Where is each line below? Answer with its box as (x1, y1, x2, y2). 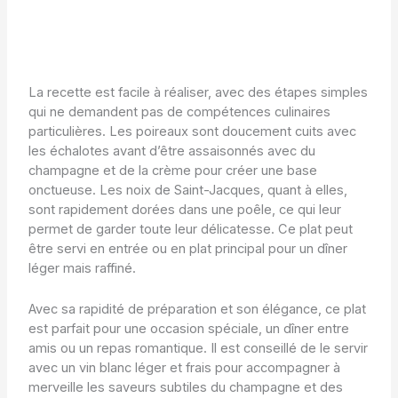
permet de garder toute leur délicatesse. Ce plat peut (28, 221, 353, 238)
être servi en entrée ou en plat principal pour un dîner (28, 241, 347, 258)
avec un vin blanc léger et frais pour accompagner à (28, 359, 340, 376)
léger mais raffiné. (28, 260, 136, 277)
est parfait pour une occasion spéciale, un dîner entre (28, 320, 349, 337)
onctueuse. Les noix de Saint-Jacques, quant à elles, (28, 182, 347, 199)
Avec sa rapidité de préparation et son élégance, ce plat (28, 300, 366, 317)
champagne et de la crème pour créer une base (28, 163, 317, 179)
